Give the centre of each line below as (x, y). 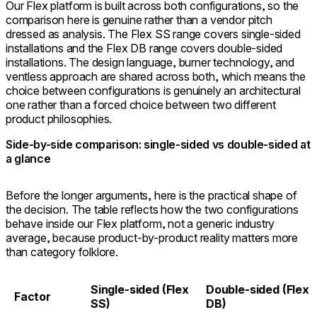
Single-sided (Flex (140, 289)
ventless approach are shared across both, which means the (156, 76)
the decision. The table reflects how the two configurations (152, 209)
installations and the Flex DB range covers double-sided (144, 48)
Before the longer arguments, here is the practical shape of (151, 195)
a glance (28, 158)
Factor (33, 296)
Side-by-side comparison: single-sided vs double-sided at (158, 144)
